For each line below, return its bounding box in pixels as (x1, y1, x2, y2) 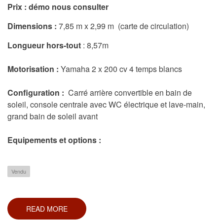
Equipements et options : (7, 134, 101, 146)
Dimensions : (7, 20, 57, 32)
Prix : (7, 1, 27, 13)
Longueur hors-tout (7, 39, 83, 51)
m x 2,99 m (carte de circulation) (74, 20, 189, 32)
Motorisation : (7, 63, 61, 75)
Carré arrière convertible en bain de (66, 87, 192, 99)
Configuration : (7, 87, 66, 99)
